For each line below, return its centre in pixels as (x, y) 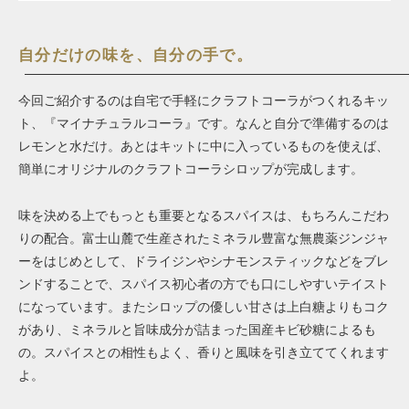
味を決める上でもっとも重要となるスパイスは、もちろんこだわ (204, 215)
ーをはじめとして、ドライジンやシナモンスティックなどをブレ (204, 261)
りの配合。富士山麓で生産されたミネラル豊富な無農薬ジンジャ (204, 238)
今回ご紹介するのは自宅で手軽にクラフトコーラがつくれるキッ (204, 101)
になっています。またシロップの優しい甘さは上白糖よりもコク (204, 306)
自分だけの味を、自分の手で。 (136, 56)
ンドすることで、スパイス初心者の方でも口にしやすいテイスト (204, 283)
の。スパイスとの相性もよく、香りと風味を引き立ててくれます (204, 352)
